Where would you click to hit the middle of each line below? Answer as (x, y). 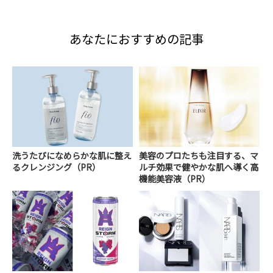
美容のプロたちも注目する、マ (199, 155)
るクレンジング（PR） (56, 167)
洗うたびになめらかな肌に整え (72, 155)
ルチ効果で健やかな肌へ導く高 (199, 167)
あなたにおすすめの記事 (136, 39)
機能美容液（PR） (175, 178)
